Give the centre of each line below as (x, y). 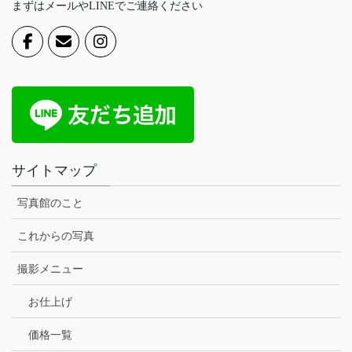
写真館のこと (50, 203)
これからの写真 (56, 236)
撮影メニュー (50, 269)
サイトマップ (54, 170)
